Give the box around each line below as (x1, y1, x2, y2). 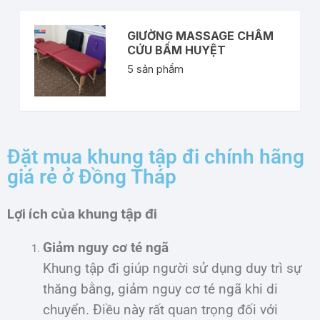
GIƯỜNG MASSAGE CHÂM (127, 29, 274, 44)
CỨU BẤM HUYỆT (127, 43, 226, 58)
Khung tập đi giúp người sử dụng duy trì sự (43, 260, 302, 276)
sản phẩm (134, 62, 184, 76)
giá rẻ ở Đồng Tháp (7, 164, 176, 189)
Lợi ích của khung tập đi (7, 205, 157, 222)
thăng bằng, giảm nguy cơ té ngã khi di (43, 281, 278, 297)
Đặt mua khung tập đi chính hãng (7, 144, 304, 169)
